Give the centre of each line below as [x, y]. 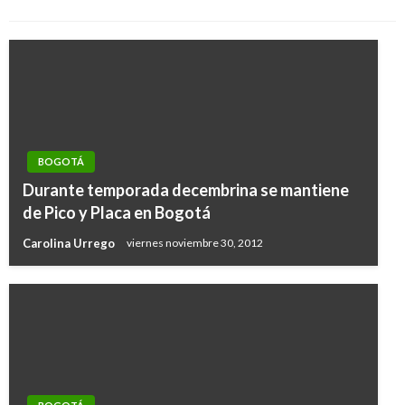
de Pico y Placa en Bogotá [117, 212]
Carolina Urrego [70, 243]
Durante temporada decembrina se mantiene [186, 190]
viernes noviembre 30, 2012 [195, 243]
